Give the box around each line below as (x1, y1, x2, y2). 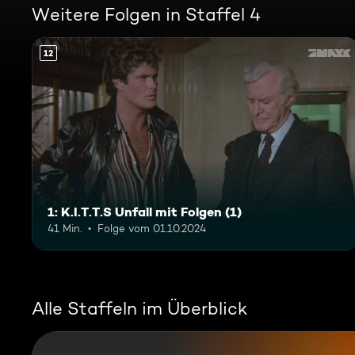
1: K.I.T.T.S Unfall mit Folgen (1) (48, 203, 242, 219)
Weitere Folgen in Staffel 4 (32, 4, 261, 25)
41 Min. (48, 221, 82, 235)
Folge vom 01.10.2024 (97, 221, 206, 235)
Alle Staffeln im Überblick (32, 297, 247, 319)
